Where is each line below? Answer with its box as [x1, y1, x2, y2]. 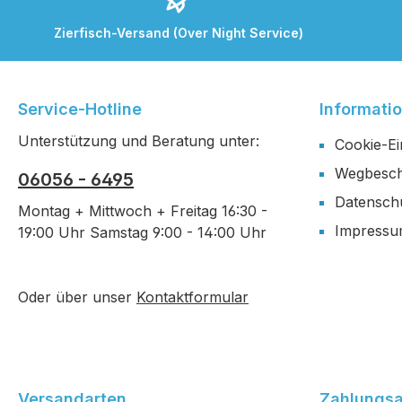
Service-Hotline [18, 100, 142, 119]
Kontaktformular [136, 288, 249, 307]
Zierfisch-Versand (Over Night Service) [54, 24, 304, 40]
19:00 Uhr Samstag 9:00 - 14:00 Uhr [18, 223, 267, 242]
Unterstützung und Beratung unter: [18, 132, 259, 151]
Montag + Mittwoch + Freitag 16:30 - [18, 202, 267, 221]
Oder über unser [18, 288, 136, 307]
